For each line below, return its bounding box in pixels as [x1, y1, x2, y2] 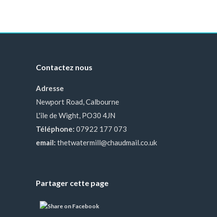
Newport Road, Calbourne [36, 97, 119, 106]
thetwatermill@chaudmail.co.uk [57, 138, 157, 147]
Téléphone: [36, 124, 75, 133]
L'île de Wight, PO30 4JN [36, 111, 115, 120]
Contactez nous [36, 62, 93, 72]
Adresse [36, 84, 64, 93]
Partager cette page [36, 178, 108, 187]
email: [36, 138, 56, 147]
